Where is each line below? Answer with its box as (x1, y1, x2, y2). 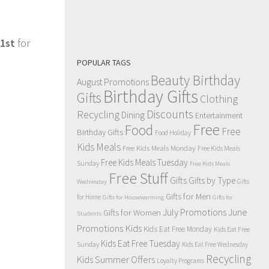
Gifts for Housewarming (103, 193, 164, 201)
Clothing (200, 92, 238, 106)
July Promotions (163, 206, 226, 218)
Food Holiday (155, 128, 191, 137)
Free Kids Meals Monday (122, 143, 196, 153)
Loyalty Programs (157, 256, 204, 265)
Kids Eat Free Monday (144, 224, 212, 234)
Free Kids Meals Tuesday (101, 157, 188, 168)
